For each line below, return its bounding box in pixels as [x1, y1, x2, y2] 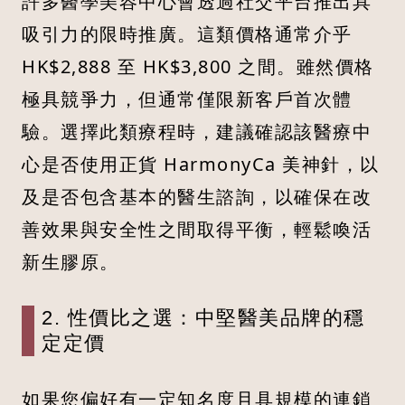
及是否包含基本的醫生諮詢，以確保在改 [22, 184, 372, 210]
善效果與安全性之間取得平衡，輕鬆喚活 [22, 217, 372, 242]
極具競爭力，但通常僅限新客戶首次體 [22, 87, 353, 112]
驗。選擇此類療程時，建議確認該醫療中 [22, 119, 372, 145]
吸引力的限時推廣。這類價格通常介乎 [22, 22, 353, 47]
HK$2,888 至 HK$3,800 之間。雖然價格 [22, 54, 374, 80]
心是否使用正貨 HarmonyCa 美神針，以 [22, 152, 380, 177]
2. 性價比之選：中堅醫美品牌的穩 [42, 306, 365, 330]
